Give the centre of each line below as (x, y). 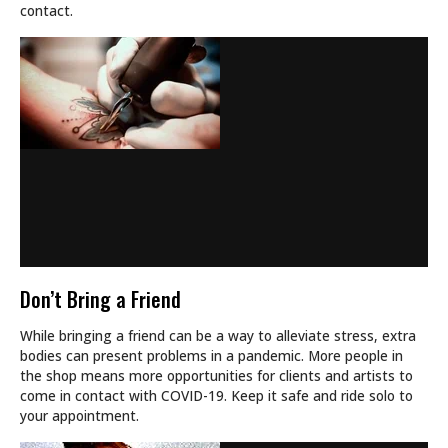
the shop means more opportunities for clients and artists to (216, 376)
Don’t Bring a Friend (100, 299)
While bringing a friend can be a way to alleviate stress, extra (218, 336)
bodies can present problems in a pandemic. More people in (211, 356)
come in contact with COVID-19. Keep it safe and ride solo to (216, 396)
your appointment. (79, 416)
